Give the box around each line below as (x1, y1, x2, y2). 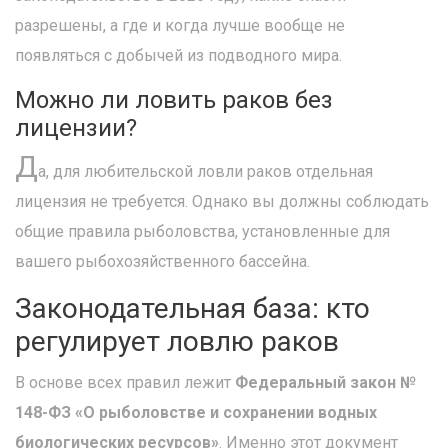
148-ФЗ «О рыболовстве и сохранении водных (15, 403, 377, 422)
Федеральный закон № (235, 373, 416, 392)
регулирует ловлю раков (15, 325, 339, 358)
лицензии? (15, 114, 137, 142)
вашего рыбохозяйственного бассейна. (15, 252, 310, 271)
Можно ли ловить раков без (15, 86, 333, 114)
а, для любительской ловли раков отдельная (38, 162, 373, 181)
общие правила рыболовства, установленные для (15, 222, 390, 241)
